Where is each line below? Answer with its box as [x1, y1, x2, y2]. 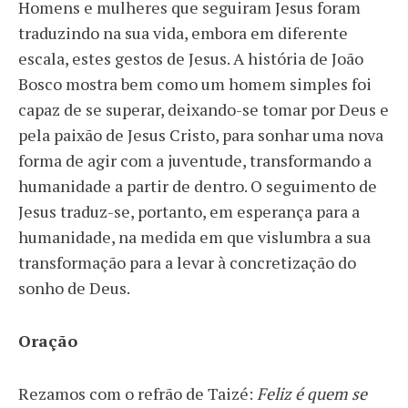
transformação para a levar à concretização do [18, 251, 356, 274]
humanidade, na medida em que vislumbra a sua [18, 226, 371, 249]
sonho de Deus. [18, 277, 130, 300]
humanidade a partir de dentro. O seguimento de [18, 175, 377, 198]
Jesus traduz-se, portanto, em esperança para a [18, 200, 360, 223]
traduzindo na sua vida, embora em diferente [18, 22, 348, 45]
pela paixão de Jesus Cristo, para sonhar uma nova [18, 124, 383, 147]
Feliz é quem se [257, 382, 367, 405]
